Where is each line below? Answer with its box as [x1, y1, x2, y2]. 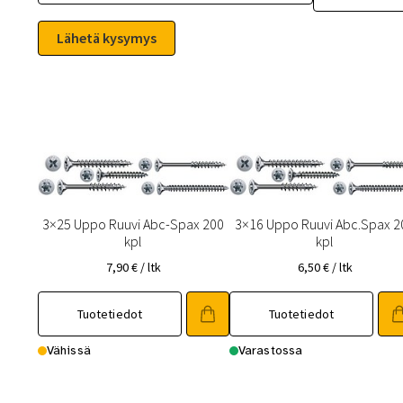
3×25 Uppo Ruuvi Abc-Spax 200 [42, 214, 225, 233]
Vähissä [46, 343, 91, 359]
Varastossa [237, 343, 303, 359]
